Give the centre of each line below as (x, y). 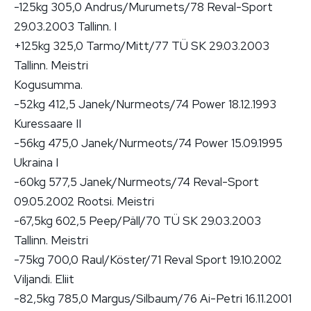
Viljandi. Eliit (44, 279)
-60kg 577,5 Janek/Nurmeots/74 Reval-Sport (136, 182)
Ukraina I (36, 162)
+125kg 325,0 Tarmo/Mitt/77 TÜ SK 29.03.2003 (142, 45)
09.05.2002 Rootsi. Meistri (84, 201)
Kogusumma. (48, 84)
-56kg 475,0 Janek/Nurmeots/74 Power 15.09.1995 (148, 143)
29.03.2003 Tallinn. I (65, 26)
